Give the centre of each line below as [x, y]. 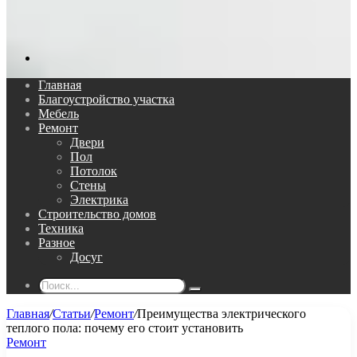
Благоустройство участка [106, 99]
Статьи [72, 314]
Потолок [94, 171]
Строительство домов [97, 214]
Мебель [59, 114]
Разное [57, 243]
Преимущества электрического [222, 314]
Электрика [99, 200]
